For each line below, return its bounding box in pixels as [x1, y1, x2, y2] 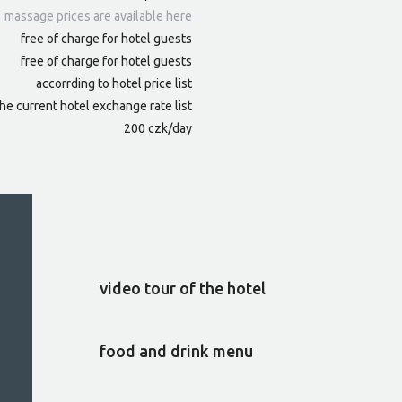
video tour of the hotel [99, 279, 266, 298]
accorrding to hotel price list [36, 76, 192, 92]
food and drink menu [99, 342, 253, 361]
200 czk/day [124, 121, 192, 136]
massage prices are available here [4, 9, 192, 24]
